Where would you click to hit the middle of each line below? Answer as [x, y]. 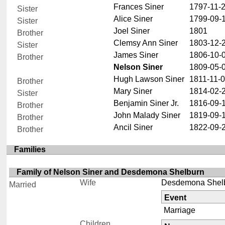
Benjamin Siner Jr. [146, 103]
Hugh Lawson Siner [149, 79]
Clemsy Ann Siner [145, 43]
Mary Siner [133, 91]
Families [30, 149]
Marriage [179, 210]
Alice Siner [133, 19]
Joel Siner [131, 31]
